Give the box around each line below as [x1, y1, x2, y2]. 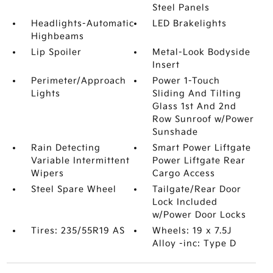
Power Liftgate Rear [152, 155, 246, 166]
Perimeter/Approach [30, 76, 126, 86]
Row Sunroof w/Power [152, 114, 255, 124]
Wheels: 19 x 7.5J [152, 225, 232, 236]
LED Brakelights [152, 18, 227, 29]
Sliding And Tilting [152, 88, 242, 99]
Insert [152, 60, 180, 70]
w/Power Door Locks [152, 210, 247, 220]
